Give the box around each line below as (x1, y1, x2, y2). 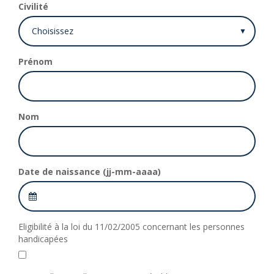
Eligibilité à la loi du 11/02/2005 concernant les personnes (18, 221, 245, 232)
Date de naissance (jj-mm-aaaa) (18, 166, 161, 177)
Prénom (18, 56, 53, 67)
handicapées (18, 233, 68, 245)
